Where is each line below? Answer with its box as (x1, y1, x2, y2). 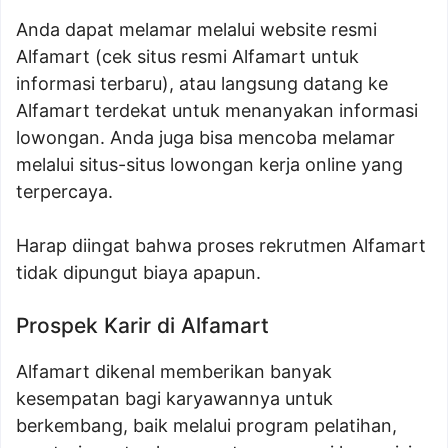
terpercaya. (16, 181, 113, 203)
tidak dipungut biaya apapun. (16, 262, 261, 284)
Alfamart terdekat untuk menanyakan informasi (16, 100, 418, 122)
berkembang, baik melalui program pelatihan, (16, 415, 397, 437)
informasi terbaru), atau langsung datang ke (16, 73, 388, 95)
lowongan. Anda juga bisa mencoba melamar (16, 127, 395, 149)
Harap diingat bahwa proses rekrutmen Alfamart (16, 235, 426, 257)
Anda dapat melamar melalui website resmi (16, 19, 377, 41)
